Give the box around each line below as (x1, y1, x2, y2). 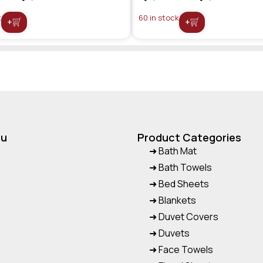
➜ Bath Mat (149, 144, 197, 157)
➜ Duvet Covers (149, 210, 218, 223)
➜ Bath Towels (149, 160, 212, 174)
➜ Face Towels (149, 242, 213, 256)
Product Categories (137, 130, 241, 144)
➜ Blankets (149, 193, 196, 207)
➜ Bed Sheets (149, 177, 209, 190)
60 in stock (139, 12, 179, 23)
